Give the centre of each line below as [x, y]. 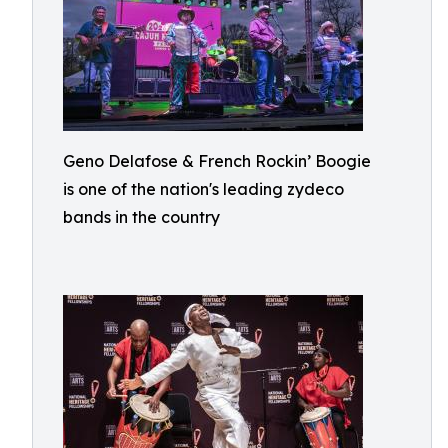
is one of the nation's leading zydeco [203, 189]
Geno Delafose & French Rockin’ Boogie [217, 161]
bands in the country [141, 217]
